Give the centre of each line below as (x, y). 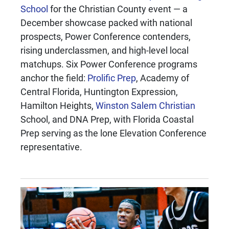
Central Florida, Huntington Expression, (99, 91)
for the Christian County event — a (118, 8)
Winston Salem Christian (145, 105)
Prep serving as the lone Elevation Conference (113, 133)
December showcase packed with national (106, 22)
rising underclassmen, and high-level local (105, 50)
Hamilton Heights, (58, 105)
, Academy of (163, 77)
